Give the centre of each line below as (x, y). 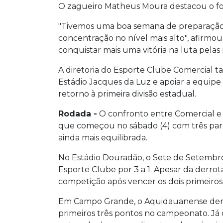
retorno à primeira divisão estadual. (127, 94)
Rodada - (78, 114)
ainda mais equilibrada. (103, 138)
